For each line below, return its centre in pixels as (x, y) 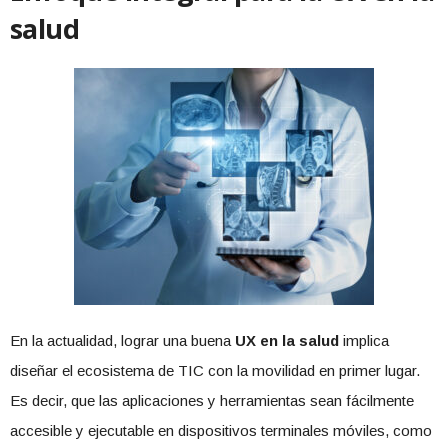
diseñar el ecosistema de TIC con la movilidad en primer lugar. (215, 371)
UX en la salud (287, 341)
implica (364, 341)
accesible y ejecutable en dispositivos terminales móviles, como (221, 431)
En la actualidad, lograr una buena (122, 341)
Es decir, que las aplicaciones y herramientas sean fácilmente (212, 401)
